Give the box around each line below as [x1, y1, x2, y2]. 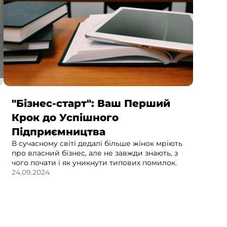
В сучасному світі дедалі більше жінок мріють [12, 139, 183, 148]
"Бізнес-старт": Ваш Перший [12, 97, 171, 110]
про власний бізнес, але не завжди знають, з [12, 148, 178, 158]
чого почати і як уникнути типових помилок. [12, 158, 177, 168]
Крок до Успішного [12, 111, 119, 124]
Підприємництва [12, 126, 106, 138]
